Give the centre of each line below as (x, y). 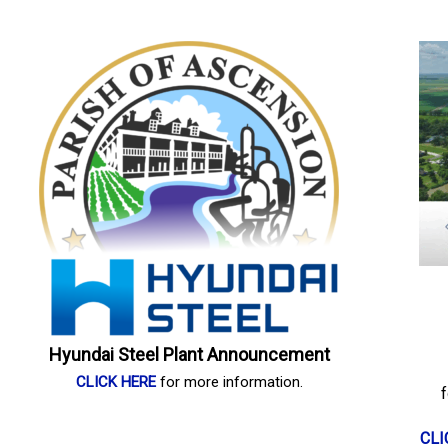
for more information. (229, 382)
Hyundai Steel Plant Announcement (189, 354)
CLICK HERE (115, 382)
